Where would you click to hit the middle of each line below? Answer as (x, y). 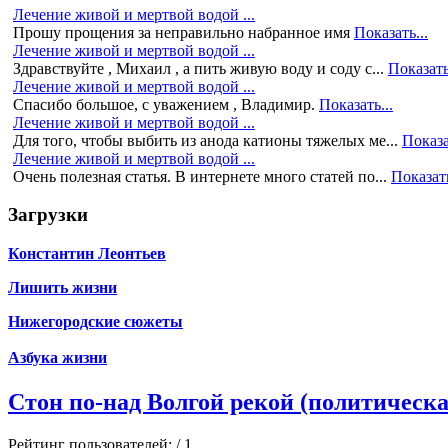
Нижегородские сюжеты (95, 321)
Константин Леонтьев (87, 253)
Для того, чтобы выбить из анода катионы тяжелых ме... (205, 140)
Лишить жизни (62, 287)
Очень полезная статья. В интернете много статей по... (200, 176)
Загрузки (48, 215)
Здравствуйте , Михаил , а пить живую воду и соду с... (198, 68)
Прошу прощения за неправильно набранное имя (181, 32)
